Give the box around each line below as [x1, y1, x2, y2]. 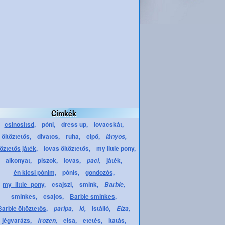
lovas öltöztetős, [43, 144, 90, 153]
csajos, [43, 192, 64, 201]
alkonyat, [6, 156, 32, 165]
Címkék [51, 108, 76, 118]
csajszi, [52, 180, 73, 189]
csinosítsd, [4, 120, 36, 129]
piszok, [38, 156, 58, 165]
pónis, [62, 168, 79, 177]
